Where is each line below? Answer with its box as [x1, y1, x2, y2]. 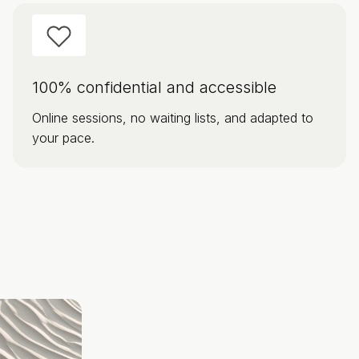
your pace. [32, 129, 95, 146]
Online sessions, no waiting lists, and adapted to [32, 109, 313, 126]
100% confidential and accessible [32, 77, 276, 97]
